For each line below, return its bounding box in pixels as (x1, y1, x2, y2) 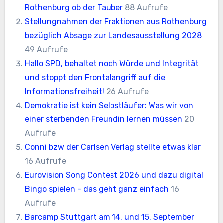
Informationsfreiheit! (25, 86, 105, 96)
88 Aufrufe (125, 2, 168, 12)
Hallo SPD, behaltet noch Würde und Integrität (25, 58, 199, 68)
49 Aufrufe (25, 44, 68, 54)
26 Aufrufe (106, 86, 149, 96)
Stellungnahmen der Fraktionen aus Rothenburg (25, 16, 207, 26)
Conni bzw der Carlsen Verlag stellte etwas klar (25, 142, 201, 152)
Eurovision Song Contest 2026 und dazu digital (25, 170, 204, 180)
